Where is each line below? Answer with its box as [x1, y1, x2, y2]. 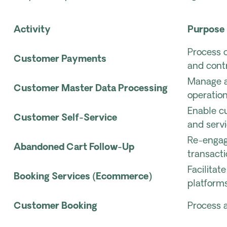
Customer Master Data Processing [14, 84, 168, 94]
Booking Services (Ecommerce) [14, 172, 152, 182]
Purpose [187, 25, 224, 35]
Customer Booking [14, 202, 97, 211]
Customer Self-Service [14, 113, 117, 123]
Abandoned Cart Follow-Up [14, 143, 134, 153]
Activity [14, 25, 51, 35]
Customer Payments [14, 55, 106, 64]
